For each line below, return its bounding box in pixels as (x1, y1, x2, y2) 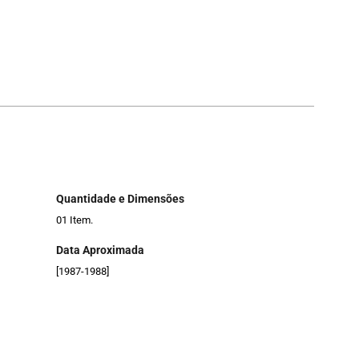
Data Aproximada (56, 243, 144, 256)
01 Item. (56, 214, 93, 227)
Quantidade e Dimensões (56, 192, 184, 206)
